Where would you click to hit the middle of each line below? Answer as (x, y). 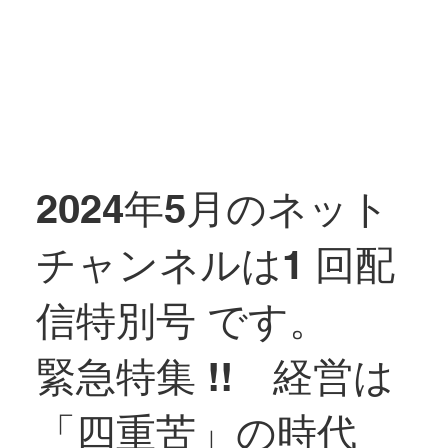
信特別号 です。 (182, 321)
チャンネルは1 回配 (215, 265)
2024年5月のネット (212, 209)
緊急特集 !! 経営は (214, 377)
